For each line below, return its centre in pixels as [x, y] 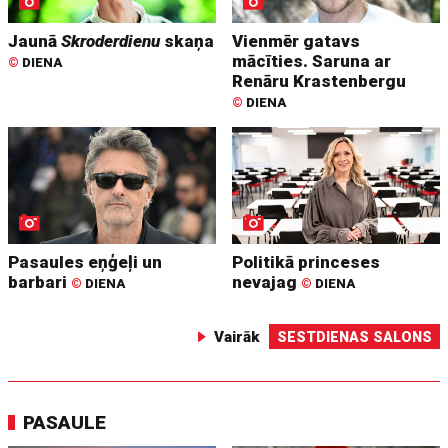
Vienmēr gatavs [296, 41]
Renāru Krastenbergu [319, 81]
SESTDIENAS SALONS [354, 337]
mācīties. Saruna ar [312, 61]
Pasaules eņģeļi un [85, 262]
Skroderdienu [111, 41]
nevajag [267, 282]
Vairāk [236, 337]
